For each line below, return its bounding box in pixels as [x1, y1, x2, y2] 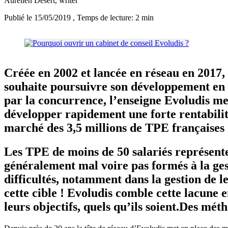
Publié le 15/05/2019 [4, 13, 73, 22]
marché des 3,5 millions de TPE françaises [4, 121, 224, 135]
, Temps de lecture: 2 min [73, 13, 154, 22]
